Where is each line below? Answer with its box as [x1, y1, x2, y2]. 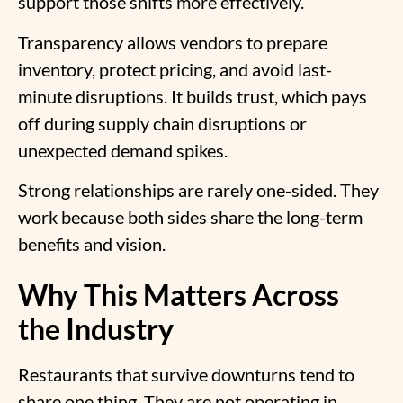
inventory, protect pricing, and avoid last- [18, 58, 332, 80]
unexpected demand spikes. [18, 139, 228, 161]
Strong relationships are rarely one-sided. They [18, 179, 379, 201]
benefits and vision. [18, 233, 166, 255]
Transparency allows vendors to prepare [18, 31, 327, 53]
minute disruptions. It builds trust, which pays [18, 85, 367, 107]
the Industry [18, 310, 174, 346]
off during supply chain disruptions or [18, 112, 307, 134]
